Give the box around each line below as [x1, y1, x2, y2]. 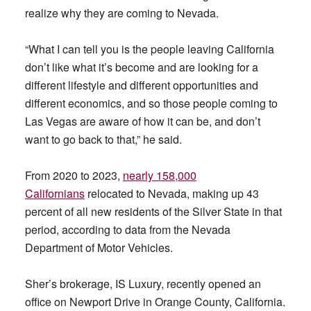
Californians [24, 185, 85, 201]
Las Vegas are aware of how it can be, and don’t [24, 113, 260, 129]
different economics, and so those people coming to [24, 95, 278, 111]
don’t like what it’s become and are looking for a [24, 59, 258, 75]
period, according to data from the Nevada [24, 221, 230, 237]
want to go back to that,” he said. [24, 131, 182, 147]
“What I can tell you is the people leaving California [24, 41, 274, 57]
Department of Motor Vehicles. [24, 239, 173, 255]
